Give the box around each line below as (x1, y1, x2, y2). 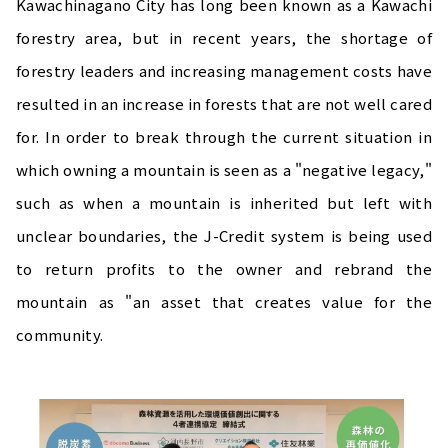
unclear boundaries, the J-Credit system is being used (16, 224, 432, 246)
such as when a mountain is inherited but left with (16, 191, 432, 213)
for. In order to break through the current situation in (16, 125, 432, 147)
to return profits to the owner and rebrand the (16, 257, 432, 279)
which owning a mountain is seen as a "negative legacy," (16, 158, 432, 180)
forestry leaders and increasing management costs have (16, 59, 432, 81)
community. (16, 323, 104, 345)
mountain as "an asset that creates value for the (16, 290, 432, 312)
